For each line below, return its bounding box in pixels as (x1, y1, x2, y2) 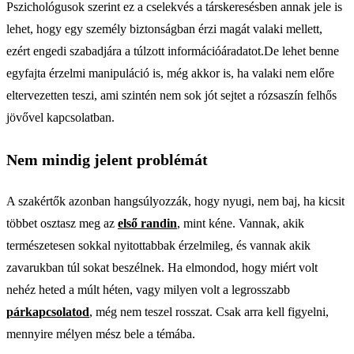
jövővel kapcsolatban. (6, 111, 115, 124)
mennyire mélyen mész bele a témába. (6, 327, 195, 341)
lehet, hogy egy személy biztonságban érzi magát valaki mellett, (6, 22, 322, 36)
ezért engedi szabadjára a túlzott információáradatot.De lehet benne (6, 44, 339, 58)
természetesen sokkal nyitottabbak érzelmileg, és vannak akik (6, 239, 311, 252)
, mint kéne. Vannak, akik (177, 217, 304, 230)
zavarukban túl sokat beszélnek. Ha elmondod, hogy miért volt (6, 261, 318, 274)
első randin (118, 217, 177, 230)
